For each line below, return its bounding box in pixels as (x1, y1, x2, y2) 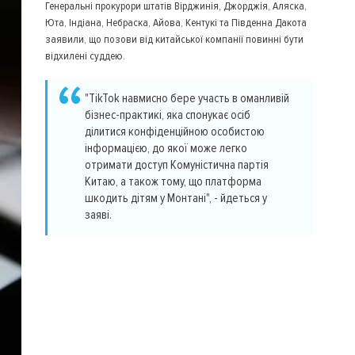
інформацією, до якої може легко (84, 141, 247, 157)
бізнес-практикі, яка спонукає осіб (84, 108, 250, 124)
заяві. (84, 208, 112, 223)
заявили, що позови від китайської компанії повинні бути (44, 32, 303, 46)
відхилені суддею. (44, 49, 125, 63)
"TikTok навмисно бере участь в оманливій (84, 91, 289, 107)
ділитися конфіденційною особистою (84, 124, 265, 140)
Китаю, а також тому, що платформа (84, 174, 261, 190)
